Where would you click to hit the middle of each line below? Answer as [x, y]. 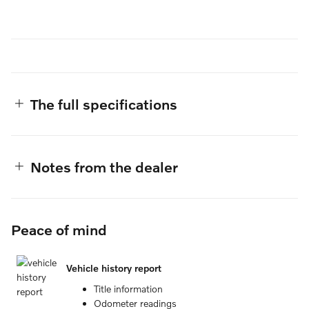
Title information [128, 288]
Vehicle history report [114, 268]
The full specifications [104, 103]
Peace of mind [59, 229]
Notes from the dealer [104, 166]
